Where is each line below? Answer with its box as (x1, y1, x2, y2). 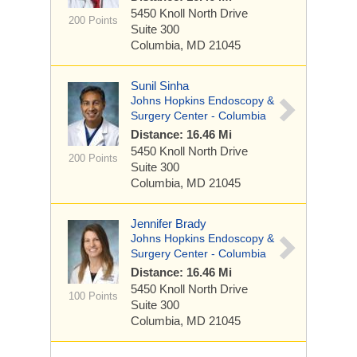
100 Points (68, 290, 118, 302)
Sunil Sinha (131, 79, 189, 92)
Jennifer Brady (131, 217, 206, 230)
